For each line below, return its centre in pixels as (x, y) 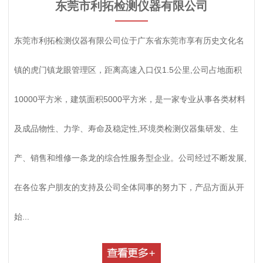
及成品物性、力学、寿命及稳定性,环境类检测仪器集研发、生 (126, 128)
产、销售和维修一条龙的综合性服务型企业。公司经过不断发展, (130, 158)
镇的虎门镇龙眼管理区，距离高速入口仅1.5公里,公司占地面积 (128, 70)
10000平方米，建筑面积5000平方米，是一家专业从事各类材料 (129, 99)
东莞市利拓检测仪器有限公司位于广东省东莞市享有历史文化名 (129, 40)
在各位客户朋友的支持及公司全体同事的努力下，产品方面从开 (129, 187)
